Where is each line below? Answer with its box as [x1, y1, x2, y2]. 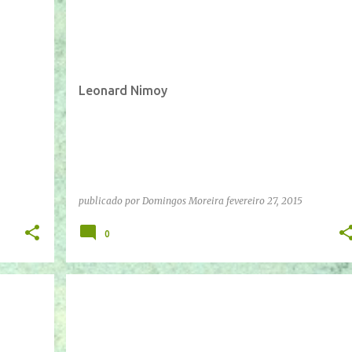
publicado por [78, 194, 142, 207]
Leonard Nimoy [78, 82, 167, 97]
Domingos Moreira [141, 194, 224, 207]
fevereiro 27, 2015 [225, 194, 302, 207]
